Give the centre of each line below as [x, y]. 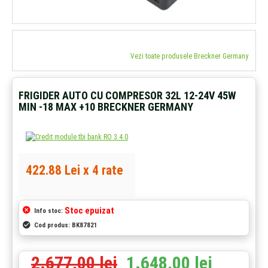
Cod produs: [52, 225]
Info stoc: [48, 211]
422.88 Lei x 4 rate [74, 170]
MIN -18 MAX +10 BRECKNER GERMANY [106, 107]
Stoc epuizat [89, 211]
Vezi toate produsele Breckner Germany [189, 56]
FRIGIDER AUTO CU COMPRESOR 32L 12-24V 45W [127, 95]
